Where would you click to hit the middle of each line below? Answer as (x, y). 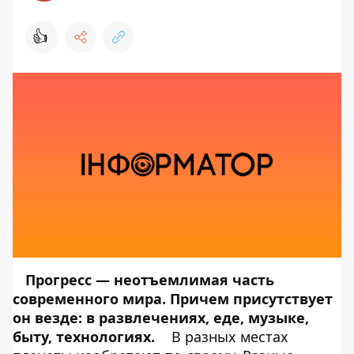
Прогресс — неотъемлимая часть (150, 280)
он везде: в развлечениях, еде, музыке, (161, 318)
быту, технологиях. (84, 337)
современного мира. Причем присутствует (173, 299)
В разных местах (228, 337)
